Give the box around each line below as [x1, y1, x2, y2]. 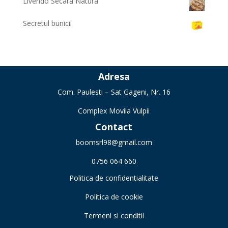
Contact [95, 120, 133, 133]
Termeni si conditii [83, 211, 144, 221]
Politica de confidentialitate [69, 173, 159, 183]
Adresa [98, 70, 130, 82]
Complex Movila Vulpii [78, 105, 150, 116]
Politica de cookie [84, 192, 143, 202]
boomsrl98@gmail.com [75, 137, 152, 147]
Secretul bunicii [22, 18, 72, 28]
